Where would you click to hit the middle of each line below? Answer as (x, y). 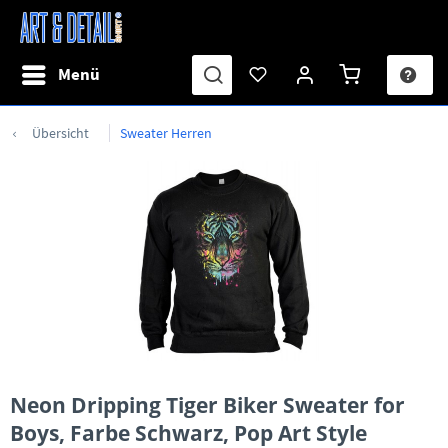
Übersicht (60, 133)
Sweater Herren (166, 133)
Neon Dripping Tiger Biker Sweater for (207, 405)
